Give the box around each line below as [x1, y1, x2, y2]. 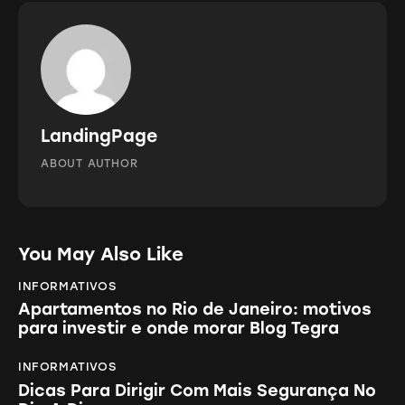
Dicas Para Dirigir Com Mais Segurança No [18, 380, 376, 400]
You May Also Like [18, 242, 184, 265]
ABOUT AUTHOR [41, 156, 138, 170]
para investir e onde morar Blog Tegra [18, 318, 339, 338]
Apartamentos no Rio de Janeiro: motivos [18, 299, 372, 319]
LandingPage [41, 125, 157, 146]
